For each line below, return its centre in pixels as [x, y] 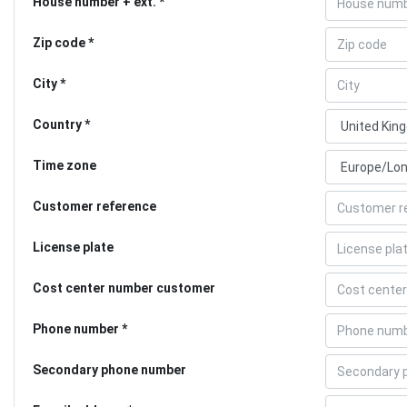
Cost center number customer [124, 288]
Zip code [59, 42]
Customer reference [94, 206]
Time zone [65, 165]
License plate [73, 247]
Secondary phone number [109, 369]
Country [57, 124]
